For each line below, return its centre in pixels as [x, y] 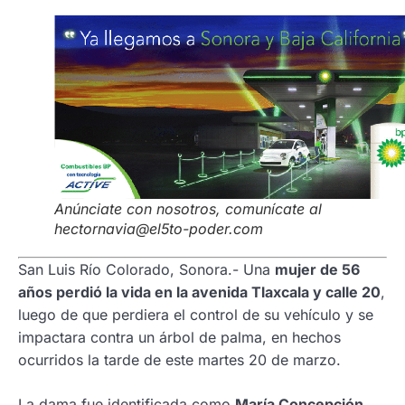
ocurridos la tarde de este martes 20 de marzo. [179, 360]
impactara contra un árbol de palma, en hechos [179, 337]
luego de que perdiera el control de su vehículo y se [196, 315]
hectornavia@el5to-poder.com [159, 229]
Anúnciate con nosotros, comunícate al [188, 209]
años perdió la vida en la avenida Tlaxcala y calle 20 [199, 292]
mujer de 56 [317, 269]
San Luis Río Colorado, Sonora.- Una [146, 269]
